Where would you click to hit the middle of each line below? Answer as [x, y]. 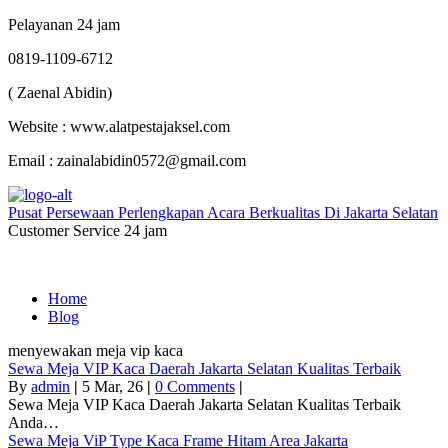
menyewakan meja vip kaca [95, 350]
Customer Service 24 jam [87, 230]
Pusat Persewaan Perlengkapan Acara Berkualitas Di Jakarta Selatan [223, 212]
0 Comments [195, 386]
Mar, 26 [118, 386]
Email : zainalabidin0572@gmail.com [127, 160]
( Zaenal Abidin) [60, 92]
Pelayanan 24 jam [66, 24]
